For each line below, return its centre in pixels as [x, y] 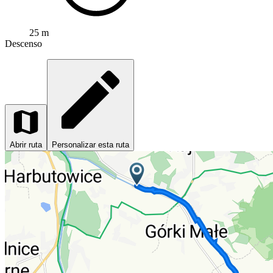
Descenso [23, 44]
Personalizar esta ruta [90, 145]
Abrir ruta [26, 145]
